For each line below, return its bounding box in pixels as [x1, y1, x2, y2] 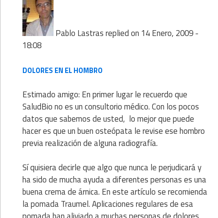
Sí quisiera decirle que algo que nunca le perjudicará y [22, 161, 201, 174]
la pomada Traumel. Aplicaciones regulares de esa [22, 198, 193, 211]
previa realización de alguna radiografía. [22, 137, 158, 150]
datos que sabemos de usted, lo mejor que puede [22, 112, 194, 126]
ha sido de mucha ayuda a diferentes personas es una [22, 173, 206, 186]
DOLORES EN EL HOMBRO [22, 65, 103, 76]
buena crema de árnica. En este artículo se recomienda [22, 185, 207, 199]
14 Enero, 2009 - [141, 26, 199, 39]
